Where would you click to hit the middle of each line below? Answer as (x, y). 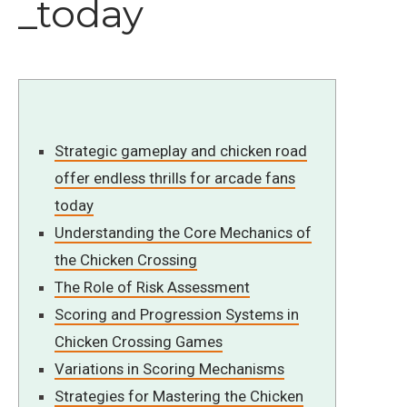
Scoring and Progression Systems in (177, 314)
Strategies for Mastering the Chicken (179, 396)
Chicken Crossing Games (139, 341)
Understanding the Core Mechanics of (184, 232)
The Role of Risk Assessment (153, 287)
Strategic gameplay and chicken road (181, 150)
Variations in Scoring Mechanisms (170, 368)
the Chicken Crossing (126, 259)
